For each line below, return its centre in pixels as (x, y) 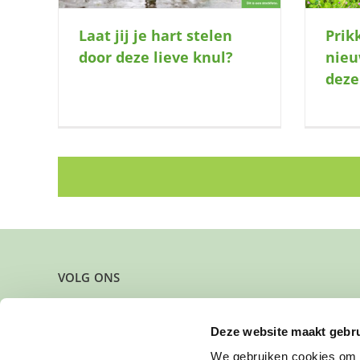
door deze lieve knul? (156, 57)
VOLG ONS (89, 277)
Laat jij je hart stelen (155, 35)
